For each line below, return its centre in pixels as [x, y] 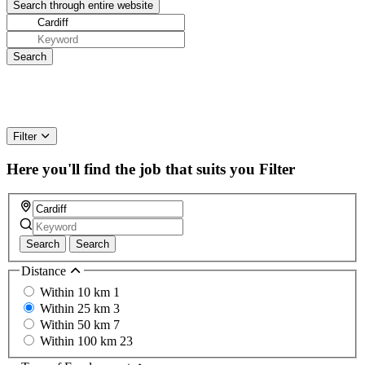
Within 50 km [77, 324]
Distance [45, 271]
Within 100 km [80, 341]
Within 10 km [77, 292]
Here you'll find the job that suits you [131, 169]
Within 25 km [77, 308]
